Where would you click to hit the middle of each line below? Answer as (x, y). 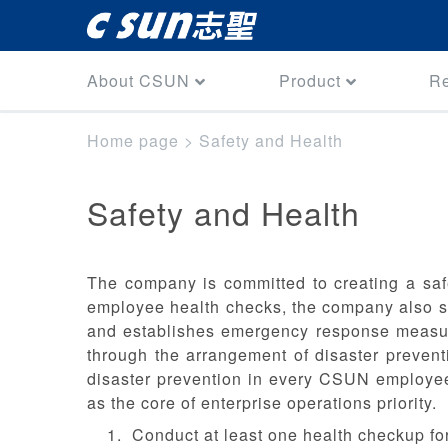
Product (309, 80)
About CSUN (138, 80)
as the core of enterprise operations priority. (262, 402)
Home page (133, 140)
